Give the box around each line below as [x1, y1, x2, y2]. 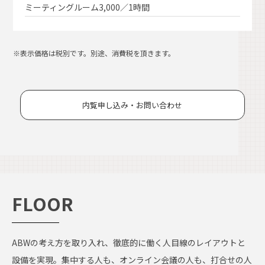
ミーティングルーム [25, 1, 99, 13]
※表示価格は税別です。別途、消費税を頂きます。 [13, 48, 176, 58]
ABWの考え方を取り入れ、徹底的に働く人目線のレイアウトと [12, 237, 245, 248]
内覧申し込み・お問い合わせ [82, 99, 183, 111]
